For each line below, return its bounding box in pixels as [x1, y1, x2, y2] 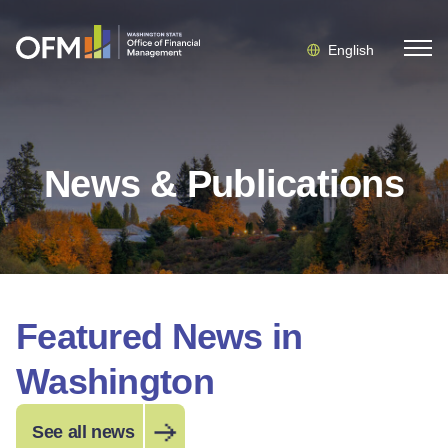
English [328, 42, 374, 58]
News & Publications [44, 163, 404, 205]
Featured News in [16, 316, 303, 357]
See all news [32, 422, 135, 442]
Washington [16, 361, 214, 402]
